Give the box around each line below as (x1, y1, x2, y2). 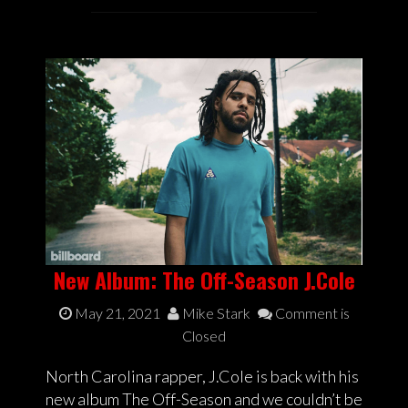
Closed (182, 327, 226, 345)
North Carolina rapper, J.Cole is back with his (46, 366, 359, 387)
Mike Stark (178, 304, 250, 322)
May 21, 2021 (74, 304, 160, 322)
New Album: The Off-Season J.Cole (53, 263, 355, 297)
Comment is (271, 304, 350, 322)
